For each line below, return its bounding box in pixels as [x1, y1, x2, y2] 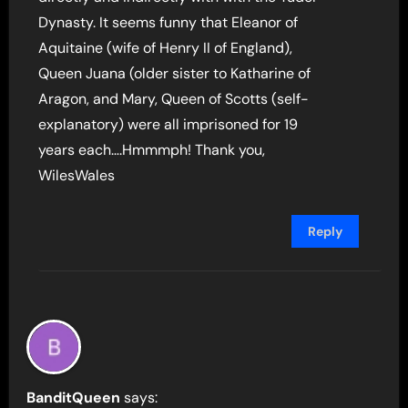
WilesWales [38, 165, 116, 185]
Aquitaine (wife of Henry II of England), [38, 37, 293, 57]
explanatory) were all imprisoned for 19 [38, 114, 299, 134]
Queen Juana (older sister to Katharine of [38, 63, 311, 83]
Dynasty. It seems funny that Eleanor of [38, 12, 299, 32]
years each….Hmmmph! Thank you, [38, 139, 266, 159]
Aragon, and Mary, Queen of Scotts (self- [38, 88, 310, 108]
